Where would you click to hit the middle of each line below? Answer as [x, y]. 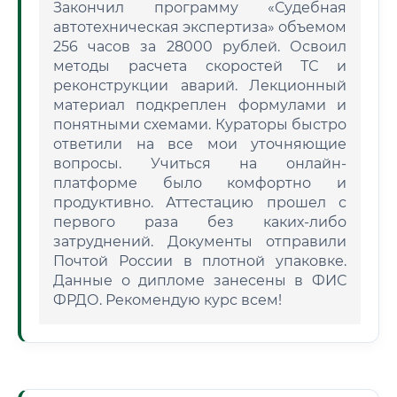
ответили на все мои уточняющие [200, 144]
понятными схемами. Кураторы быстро [200, 125]
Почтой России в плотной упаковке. [200, 261]
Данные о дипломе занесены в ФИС [200, 280]
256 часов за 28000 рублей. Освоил [200, 47]
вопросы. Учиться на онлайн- [200, 163]
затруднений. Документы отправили [200, 241]
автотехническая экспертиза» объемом [200, 27]
